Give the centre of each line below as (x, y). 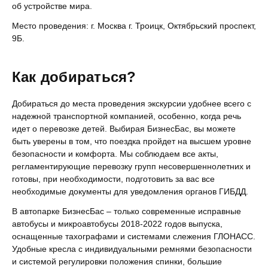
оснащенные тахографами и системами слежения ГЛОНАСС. (134, 236)
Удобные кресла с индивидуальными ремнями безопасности (132, 249)
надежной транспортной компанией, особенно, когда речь (127, 116)
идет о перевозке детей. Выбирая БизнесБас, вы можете (124, 129)
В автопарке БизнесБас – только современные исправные (127, 211)
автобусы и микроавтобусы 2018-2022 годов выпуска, (117, 224)
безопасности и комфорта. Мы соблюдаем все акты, (115, 154)
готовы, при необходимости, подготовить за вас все (113, 179)
